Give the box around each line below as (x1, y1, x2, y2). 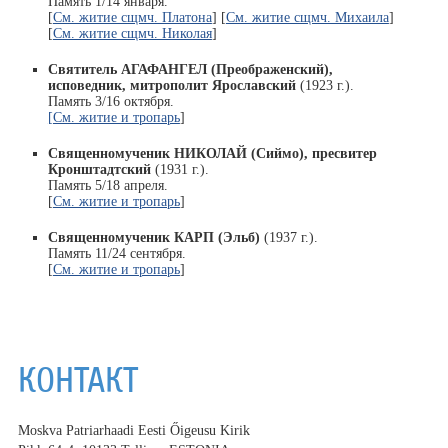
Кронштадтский (47, 162, 151, 177)
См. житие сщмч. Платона (52, 10, 212, 25)
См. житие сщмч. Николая (52, 26, 212, 41)
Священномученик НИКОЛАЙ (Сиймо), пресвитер (47, 146, 377, 161)
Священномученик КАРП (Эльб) (47, 230, 260, 245)
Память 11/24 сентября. (47, 246, 186, 261)
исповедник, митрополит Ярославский (47, 78, 296, 93)
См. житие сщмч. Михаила (225, 10, 389, 25)
